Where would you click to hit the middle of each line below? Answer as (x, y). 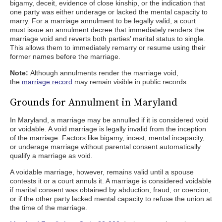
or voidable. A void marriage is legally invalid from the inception (108, 129)
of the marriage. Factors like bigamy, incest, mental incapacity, (107, 138)
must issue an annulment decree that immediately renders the (107, 30)
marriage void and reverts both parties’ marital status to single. (108, 39)
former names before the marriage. (65, 56)
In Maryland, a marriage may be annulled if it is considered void (109, 120)
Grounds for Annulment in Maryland (94, 102)
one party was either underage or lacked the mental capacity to (109, 12)
